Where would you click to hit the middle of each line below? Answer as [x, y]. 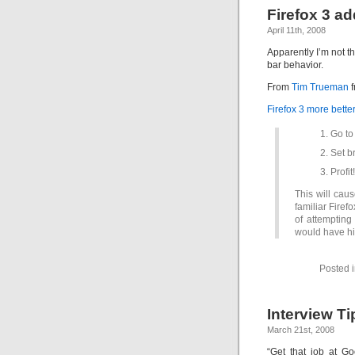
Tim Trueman [320, 87]
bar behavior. [295, 65]
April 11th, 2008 [296, 30]
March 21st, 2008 [301, 330]
